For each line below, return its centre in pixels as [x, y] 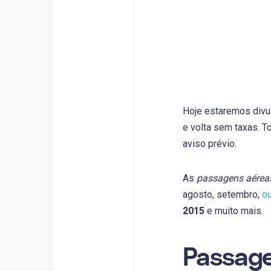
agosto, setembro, [222, 194]
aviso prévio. [209, 144]
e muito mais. [233, 211]
